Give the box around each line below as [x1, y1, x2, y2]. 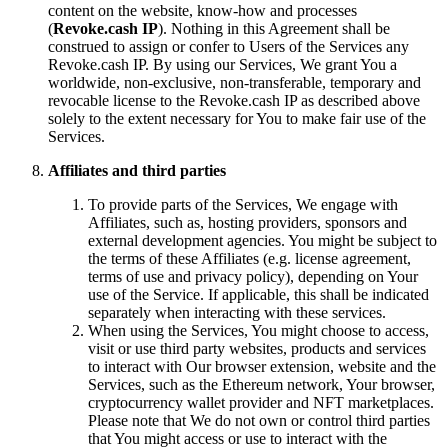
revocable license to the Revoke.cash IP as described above [48, 91, 420, 109]
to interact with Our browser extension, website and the [88, 357, 436, 375]
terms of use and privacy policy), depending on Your [88, 267, 418, 285]
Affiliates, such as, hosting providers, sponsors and [88, 213, 407, 231]
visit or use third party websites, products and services [88, 339, 426, 357]
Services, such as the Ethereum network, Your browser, [88, 375, 435, 393]
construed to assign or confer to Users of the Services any [48, 37, 409, 55]
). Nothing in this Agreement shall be [158, 19, 390, 37]
